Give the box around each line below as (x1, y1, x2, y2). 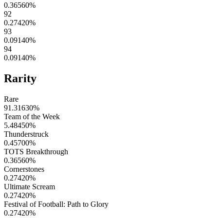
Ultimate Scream (4, 182, 55, 191)
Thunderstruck (4, 129, 49, 138)
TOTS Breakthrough (4, 147, 68, 156)
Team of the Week (4, 112, 60, 121)
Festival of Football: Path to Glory (4, 200, 109, 208)
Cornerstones (4, 164, 44, 173)
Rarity (4, 72, 36, 85)
